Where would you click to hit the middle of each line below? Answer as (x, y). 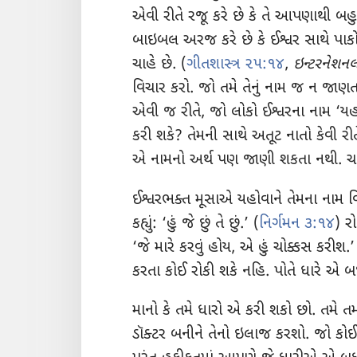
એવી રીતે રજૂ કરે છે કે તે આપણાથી (234, 18)
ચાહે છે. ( (159, 65)
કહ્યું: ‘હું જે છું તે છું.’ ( (196, 224)
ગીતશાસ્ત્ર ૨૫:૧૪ (235, 65)
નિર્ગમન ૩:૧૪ (297, 224)
